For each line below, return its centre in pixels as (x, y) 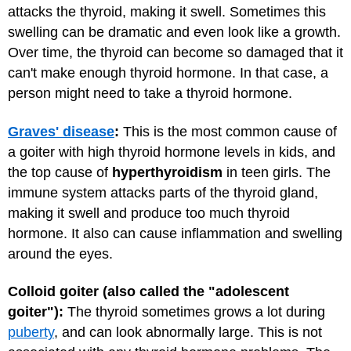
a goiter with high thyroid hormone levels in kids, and (172, 152)
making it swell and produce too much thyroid (149, 213)
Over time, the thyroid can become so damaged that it (175, 53)
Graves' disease (61, 131)
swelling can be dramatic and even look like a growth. (174, 33)
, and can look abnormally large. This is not (188, 333)
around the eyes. (60, 253)
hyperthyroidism (167, 172)
